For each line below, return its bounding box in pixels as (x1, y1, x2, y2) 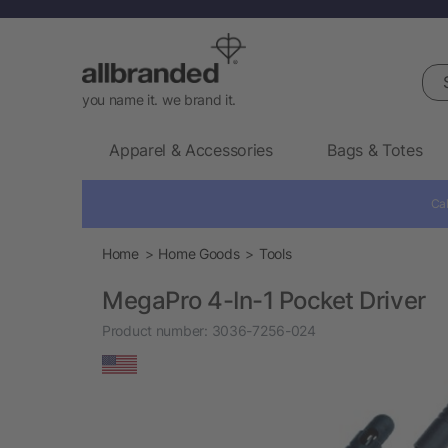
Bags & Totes (327, 139, 423, 160)
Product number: (102, 321, 208, 339)
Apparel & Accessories (109, 139, 273, 160)
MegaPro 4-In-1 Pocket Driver (102, 285, 426, 315)
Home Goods (158, 244, 240, 262)
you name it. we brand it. (82, 90, 236, 108)
